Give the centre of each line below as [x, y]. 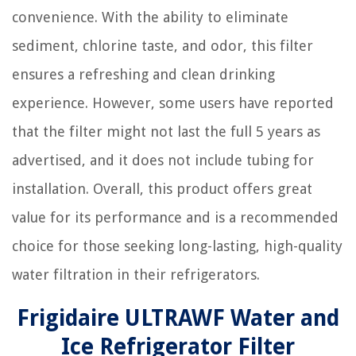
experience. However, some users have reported [173, 103]
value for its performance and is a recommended [175, 217]
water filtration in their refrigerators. [136, 275]
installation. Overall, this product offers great [162, 189]
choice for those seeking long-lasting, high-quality [177, 246]
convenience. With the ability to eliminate [150, 17]
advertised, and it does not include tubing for [163, 160]
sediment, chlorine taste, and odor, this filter [163, 46]
